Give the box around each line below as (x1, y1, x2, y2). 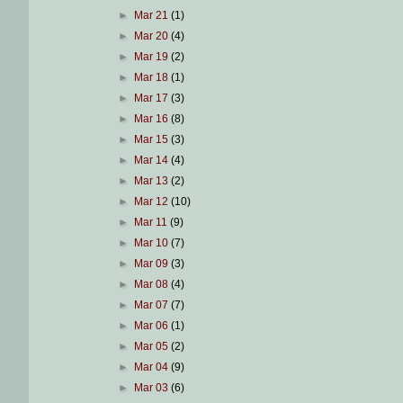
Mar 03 (133, 381, 171, 395)
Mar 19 (133, 50, 171, 64)
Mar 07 (133, 299, 171, 312)
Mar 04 (133, 361, 171, 374)
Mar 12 (133, 195, 171, 209)
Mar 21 (133, 9, 171, 22)
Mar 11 (133, 216, 170, 229)
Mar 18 (133, 71, 171, 85)
